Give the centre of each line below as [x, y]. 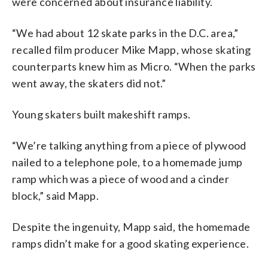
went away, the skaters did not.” [89, 83]
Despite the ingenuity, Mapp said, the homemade [131, 226]
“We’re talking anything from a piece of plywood [129, 145]
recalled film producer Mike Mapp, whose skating [132, 49]
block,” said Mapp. [56, 195]
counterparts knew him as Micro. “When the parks [134, 66]
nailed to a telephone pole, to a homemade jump [127, 162]
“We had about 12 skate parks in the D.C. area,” [125, 33]
